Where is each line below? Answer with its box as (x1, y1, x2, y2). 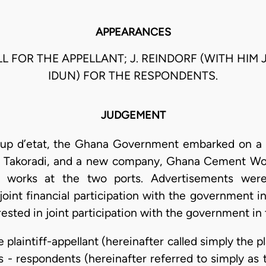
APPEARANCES (95, 26, 171, 39)
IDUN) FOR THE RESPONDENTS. (48, 69, 218, 83)
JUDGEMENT (100, 109, 166, 122)
